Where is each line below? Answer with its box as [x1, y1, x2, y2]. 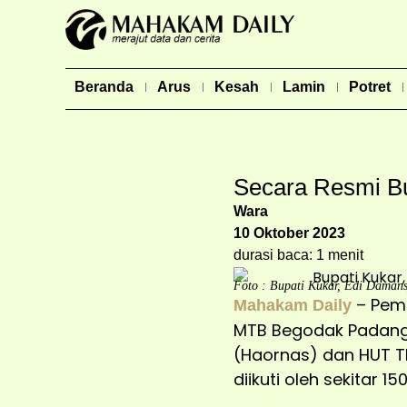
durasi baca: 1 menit [233, 247, 363, 263]
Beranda [74, 79, 134, 94]
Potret [349, 79, 391, 94]
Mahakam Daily [233, 295, 352, 314]
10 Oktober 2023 [233, 225, 345, 241]
